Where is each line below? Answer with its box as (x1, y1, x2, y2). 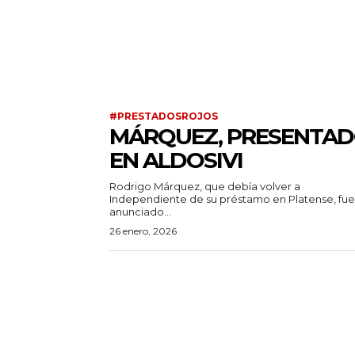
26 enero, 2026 (109, 225, 177, 238)
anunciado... (109, 205, 171, 219)
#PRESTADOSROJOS (109, 110, 218, 123)
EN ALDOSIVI (109, 147, 242, 174)
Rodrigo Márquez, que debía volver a (109, 180, 300, 193)
